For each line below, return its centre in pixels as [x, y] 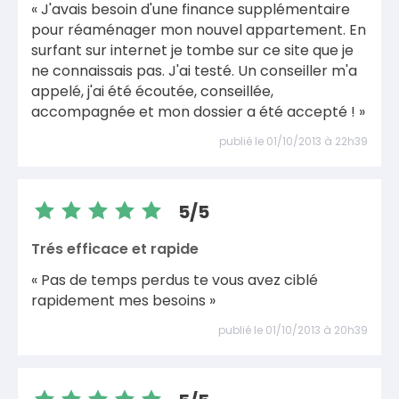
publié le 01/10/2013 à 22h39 [293, 141]
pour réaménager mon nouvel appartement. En [199, 30]
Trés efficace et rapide [115, 248]
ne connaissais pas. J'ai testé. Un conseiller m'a [194, 71]
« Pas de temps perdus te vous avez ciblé [175, 280]
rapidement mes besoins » [123, 301]
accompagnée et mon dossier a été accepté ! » [198, 112]
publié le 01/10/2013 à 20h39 [293, 330]
